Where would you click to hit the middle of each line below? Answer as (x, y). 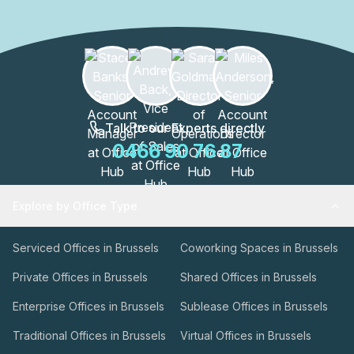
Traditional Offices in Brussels (89, 335)
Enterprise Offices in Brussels (88, 306)
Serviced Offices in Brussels (86, 248)
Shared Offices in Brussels (249, 277)
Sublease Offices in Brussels (254, 306)
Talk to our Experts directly (185, 128)
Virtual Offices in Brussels (246, 335)
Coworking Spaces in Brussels (259, 248)
